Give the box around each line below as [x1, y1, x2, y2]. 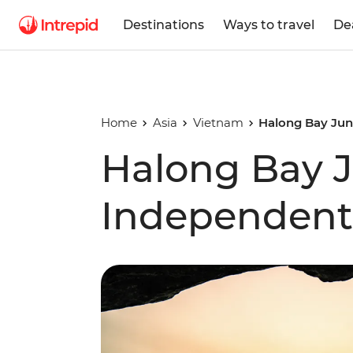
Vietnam [192, 115, 243, 130]
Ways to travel [223, 17, 314, 32]
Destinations [123, 17, 204, 32]
